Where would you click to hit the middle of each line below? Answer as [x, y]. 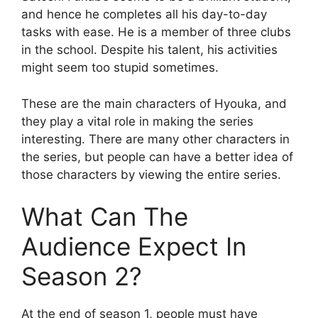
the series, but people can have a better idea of [157, 157]
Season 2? [82, 276]
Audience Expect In [134, 247]
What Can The [105, 217]
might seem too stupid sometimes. [120, 68]
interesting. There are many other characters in [155, 139]
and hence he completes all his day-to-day [144, 15]
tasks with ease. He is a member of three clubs [156, 32]
